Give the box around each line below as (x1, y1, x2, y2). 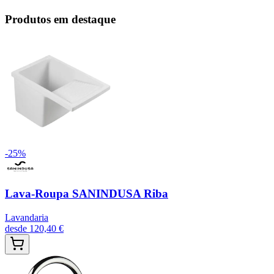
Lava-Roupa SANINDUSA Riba (5, 187, 168, 201)
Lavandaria (5, 212, 48, 223)
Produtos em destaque (5, 12, 116, 26)
